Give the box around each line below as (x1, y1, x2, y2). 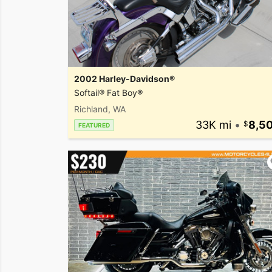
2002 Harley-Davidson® (74, 73, 175, 84)
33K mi (195, 118, 231, 132)
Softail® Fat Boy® (74, 87, 143, 98)
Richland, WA (74, 104, 126, 115)
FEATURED (78, 121, 110, 129)
